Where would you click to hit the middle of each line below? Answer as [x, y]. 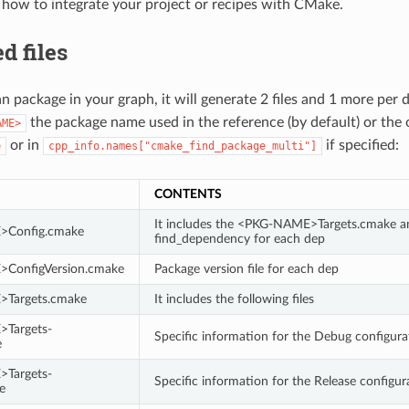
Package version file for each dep [246, 268]
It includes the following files [234, 299]
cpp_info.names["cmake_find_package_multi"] [182, 146]
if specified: [360, 145]
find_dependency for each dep [239, 238]
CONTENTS [188, 194]
